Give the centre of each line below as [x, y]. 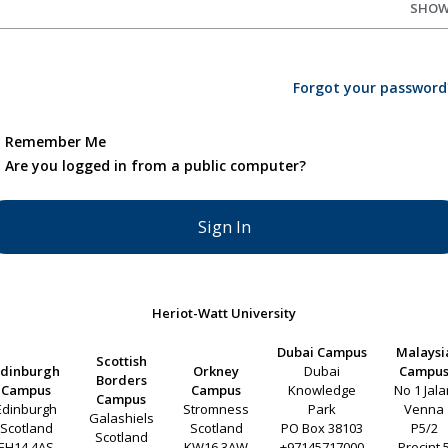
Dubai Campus [321, 352]
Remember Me [55, 141]
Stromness [216, 409]
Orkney [216, 371]
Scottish [121, 361]
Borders [121, 380]
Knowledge [321, 390]
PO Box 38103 [321, 428]
